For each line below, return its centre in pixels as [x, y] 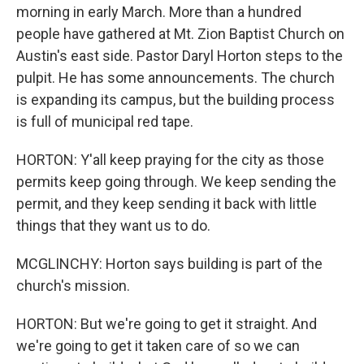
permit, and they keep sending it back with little [167, 204]
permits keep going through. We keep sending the [176, 182]
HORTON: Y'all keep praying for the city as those [170, 160]
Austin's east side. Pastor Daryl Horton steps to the [180, 56]
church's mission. [73, 286]
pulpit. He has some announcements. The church [175, 78]
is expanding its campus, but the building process [175, 100]
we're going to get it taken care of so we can [158, 346]
